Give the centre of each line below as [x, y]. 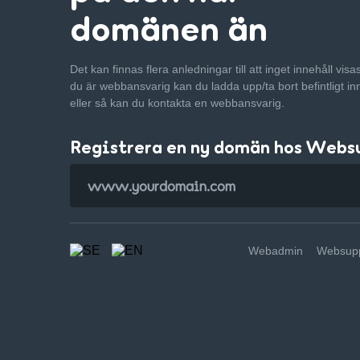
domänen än [169, 28]
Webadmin [276, 251]
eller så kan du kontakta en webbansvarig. [177, 103]
